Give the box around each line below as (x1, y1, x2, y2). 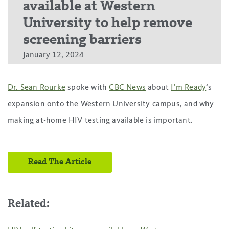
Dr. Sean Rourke (8, 83, 65, 92)
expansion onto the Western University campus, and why (8, 100, 214, 108)
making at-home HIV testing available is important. (8, 116, 193, 125)
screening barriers (23, 33, 142, 48)
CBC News (109, 83, 146, 92)
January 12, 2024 (23, 51, 84, 59)
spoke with (65, 83, 109, 92)
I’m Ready (171, 83, 207, 92)
